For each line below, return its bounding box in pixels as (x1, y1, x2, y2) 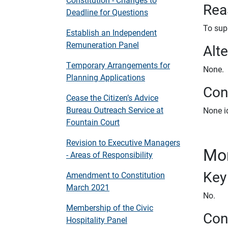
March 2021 (66, 182, 109, 192)
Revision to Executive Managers (66, 137, 180, 148)
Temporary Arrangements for (66, 60, 170, 70)
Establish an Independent (66, 27, 157, 38)
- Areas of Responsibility (66, 149, 153, 160)
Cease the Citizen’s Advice (66, 92, 158, 103)
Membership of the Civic (66, 202, 153, 213)
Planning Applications (66, 72, 145, 82)
